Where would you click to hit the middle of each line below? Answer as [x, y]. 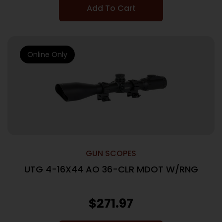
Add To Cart [111, 8]
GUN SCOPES [111, 153]
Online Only [47, 55]
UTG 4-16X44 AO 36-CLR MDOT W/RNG [111, 169]
